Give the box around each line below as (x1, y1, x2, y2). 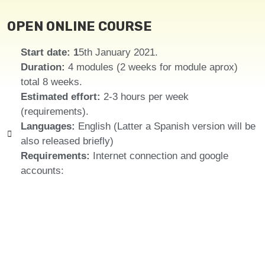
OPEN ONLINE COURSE (7, 18, 152, 35)
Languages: (20, 121, 78, 132)
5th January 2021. (78, 47, 158, 59)
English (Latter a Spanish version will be (77, 121, 256, 132)
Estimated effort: (20, 91, 101, 103)
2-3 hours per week (100, 91, 189, 103)
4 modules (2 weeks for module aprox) (67, 62, 238, 73)
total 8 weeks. (20, 76, 82, 88)
